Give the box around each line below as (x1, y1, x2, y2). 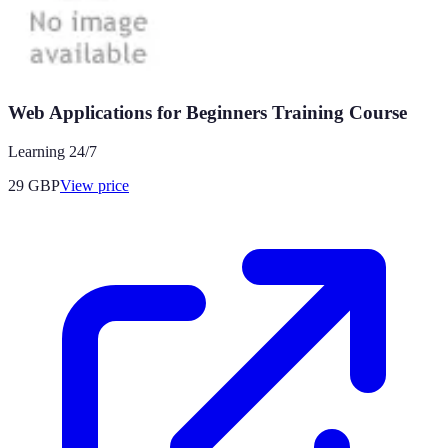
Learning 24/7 (8, 142, 97, 160)
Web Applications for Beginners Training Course (8, 101, 407, 123)
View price (60, 176, 129, 194)
